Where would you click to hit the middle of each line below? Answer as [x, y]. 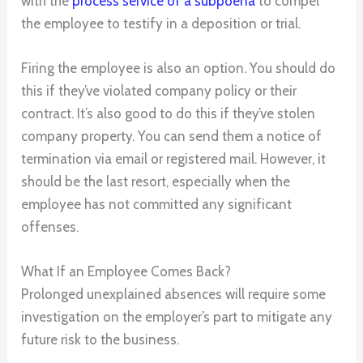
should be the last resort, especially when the [156, 182]
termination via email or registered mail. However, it [174, 159]
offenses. [50, 227]
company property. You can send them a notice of [172, 137]
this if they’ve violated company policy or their [159, 91]
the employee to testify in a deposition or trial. [161, 24]
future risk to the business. [100, 340]
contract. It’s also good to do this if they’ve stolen [169, 114]
